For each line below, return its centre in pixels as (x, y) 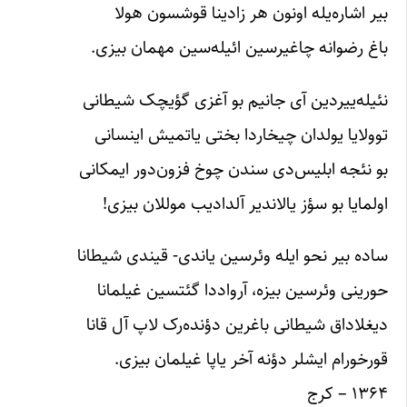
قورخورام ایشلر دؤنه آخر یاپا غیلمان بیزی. (251, 358)
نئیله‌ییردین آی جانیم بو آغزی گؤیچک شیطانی (235, 99)
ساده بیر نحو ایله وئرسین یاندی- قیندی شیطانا (233, 255)
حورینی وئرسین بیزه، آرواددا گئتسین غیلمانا (243, 289)
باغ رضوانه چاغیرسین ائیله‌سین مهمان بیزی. (239, 48)
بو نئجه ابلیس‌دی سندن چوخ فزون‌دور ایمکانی (233, 169)
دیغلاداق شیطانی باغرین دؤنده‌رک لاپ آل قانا (237, 324)
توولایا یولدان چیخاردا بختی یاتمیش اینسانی (241, 134)
